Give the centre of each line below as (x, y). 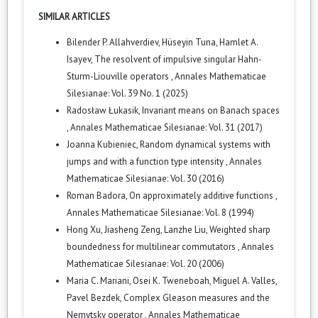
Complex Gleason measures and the (197, 297)
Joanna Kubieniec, (103, 144)
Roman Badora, (98, 195)
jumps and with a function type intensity (146, 161)
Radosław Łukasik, (104, 110)
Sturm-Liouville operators (119, 76)
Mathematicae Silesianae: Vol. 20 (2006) (146, 263)
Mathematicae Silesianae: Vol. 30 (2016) (146, 178)
